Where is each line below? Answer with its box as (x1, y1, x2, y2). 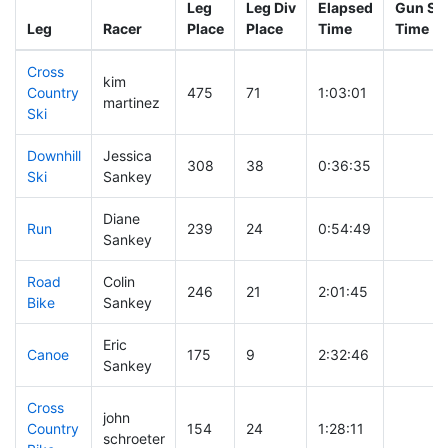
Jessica (102, 147, 152, 165)
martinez (102, 94, 160, 112)
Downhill (26, 147, 81, 165)
